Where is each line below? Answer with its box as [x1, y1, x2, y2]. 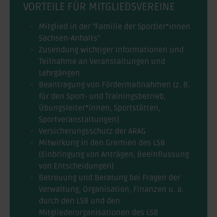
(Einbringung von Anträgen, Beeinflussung [39, 149, 189, 159]
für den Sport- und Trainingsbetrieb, [39, 91, 166, 101]
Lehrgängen [39, 68, 80, 78]
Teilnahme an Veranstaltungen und [39, 56, 165, 66]
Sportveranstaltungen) [39, 114, 119, 124]
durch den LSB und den [39, 196, 120, 206]
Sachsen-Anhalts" [39, 33, 100, 43]
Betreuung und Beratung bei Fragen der [39, 172, 180, 183]
